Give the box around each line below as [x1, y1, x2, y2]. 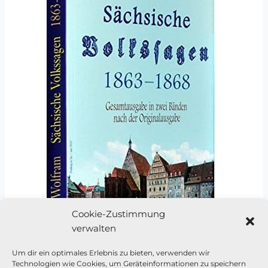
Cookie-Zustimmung [72, 208, 165, 220]
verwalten [72, 223, 116, 234]
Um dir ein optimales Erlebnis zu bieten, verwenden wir [12, 248, 210, 257]
